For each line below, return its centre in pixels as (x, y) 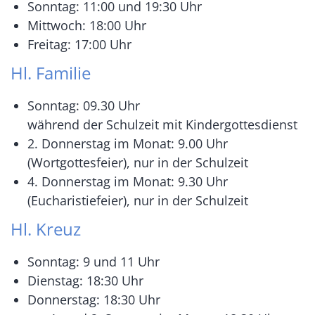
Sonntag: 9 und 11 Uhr (94, 262)
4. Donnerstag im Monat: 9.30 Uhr (128, 182)
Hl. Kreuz (46, 229)
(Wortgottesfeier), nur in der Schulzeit (138, 163)
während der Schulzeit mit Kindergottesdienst (162, 125)
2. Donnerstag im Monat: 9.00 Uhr (128, 144)
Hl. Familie (51, 73)
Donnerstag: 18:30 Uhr (94, 300)
